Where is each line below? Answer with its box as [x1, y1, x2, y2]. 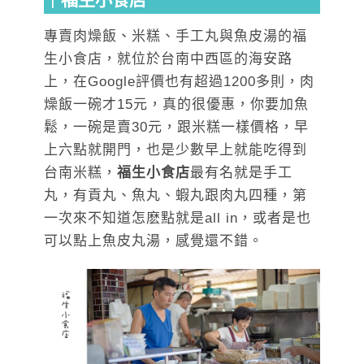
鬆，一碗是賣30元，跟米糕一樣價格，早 [44, 119, 309, 135]
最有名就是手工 [190, 164, 292, 180]
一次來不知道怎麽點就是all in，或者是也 [44, 210, 311, 226]
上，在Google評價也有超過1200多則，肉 [44, 73, 314, 89]
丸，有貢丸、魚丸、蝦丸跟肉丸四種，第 [44, 187, 307, 203]
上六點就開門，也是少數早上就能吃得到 [44, 141, 307, 158]
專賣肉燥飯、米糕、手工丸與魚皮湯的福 [44, 28, 307, 44]
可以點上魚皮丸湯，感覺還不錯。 [44, 232, 263, 249]
